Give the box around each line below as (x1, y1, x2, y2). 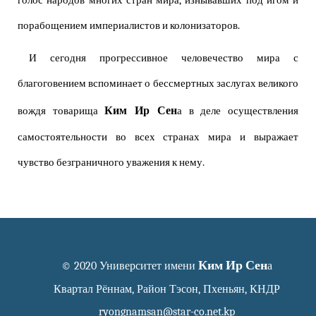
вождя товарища (18, 105, 105, 118)
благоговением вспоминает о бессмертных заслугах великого (18, 78, 298, 90)
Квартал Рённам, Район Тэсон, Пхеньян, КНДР (54, 283, 280, 296)
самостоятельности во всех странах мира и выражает (18, 131, 298, 144)
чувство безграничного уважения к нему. (18, 157, 205, 169)
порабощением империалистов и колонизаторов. (18, 20, 240, 32)
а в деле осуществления (176, 105, 299, 118)
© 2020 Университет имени (61, 260, 198, 273)
